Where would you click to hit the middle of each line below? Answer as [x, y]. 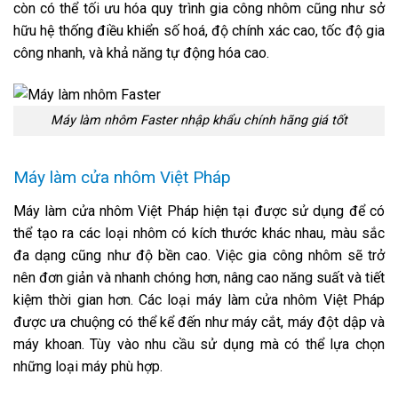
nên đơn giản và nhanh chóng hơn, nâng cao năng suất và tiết [199, 277]
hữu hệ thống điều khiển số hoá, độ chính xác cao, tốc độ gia [199, 30]
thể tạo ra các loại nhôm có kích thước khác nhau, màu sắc [199, 233]
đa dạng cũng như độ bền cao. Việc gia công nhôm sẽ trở [199, 255]
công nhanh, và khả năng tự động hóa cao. [141, 52]
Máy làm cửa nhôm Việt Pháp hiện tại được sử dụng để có [199, 211]
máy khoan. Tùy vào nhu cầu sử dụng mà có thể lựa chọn [199, 344]
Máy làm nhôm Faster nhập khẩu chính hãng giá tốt [199, 121]
